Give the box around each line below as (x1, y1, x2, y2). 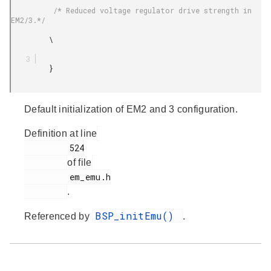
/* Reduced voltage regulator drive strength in (11, 5, 53, 15)
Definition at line (24, 128, 97, 139)
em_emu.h (24, 171, 70, 183)
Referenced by (24, 211, 93, 221)
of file (67, 157, 92, 168)
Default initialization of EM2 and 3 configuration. (24, 103, 238, 114)
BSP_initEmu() (95, 209, 180, 222)
